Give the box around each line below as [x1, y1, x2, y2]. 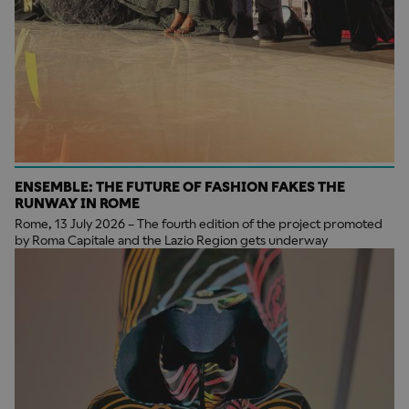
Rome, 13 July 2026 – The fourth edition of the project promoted [15, 215, 383, 231]
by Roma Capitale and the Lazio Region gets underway [15, 232, 328, 247]
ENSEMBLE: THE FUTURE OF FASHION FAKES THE [15, 178, 345, 194]
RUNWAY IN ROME [15, 194, 140, 211]
